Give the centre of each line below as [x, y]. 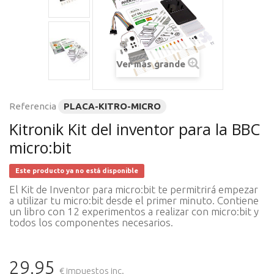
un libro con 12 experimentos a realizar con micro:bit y [134, 211]
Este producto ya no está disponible [77, 171]
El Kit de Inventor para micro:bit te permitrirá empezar [134, 189]
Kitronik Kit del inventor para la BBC [135, 129]
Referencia [33, 106]
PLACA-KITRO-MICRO [112, 106]
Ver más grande [151, 64]
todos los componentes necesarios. [91, 222]
